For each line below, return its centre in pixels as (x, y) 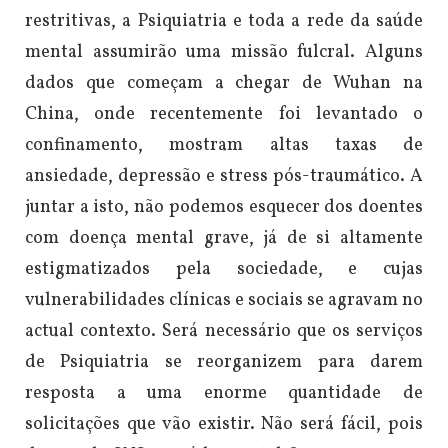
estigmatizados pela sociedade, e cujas (224, 270)
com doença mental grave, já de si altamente (224, 239)
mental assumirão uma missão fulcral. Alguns (224, 53)
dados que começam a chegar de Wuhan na (224, 84)
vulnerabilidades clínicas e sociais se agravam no (224, 301)
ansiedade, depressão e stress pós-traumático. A (224, 177)
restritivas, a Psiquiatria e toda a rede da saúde (224, 22)
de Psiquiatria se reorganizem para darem (224, 363)
